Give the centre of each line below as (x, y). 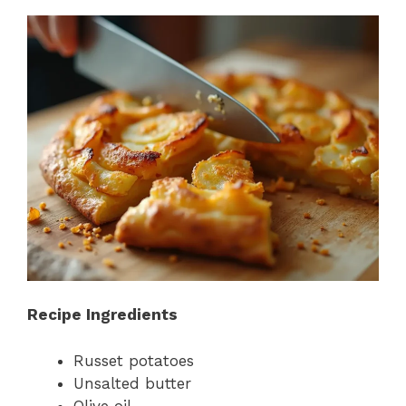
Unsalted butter (132, 383)
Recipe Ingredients (102, 315)
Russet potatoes (134, 360)
